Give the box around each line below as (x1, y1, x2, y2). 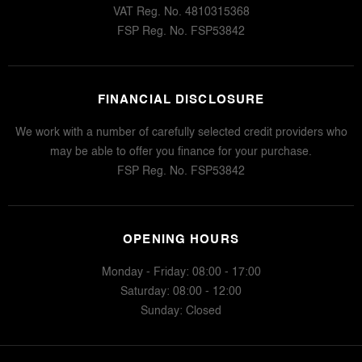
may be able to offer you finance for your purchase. (50, 145, 312, 158)
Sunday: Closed (141, 305, 221, 317)
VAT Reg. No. (112, 6, 182, 18)
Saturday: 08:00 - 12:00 (120, 285, 242, 297)
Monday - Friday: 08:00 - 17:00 (101, 266, 261, 278)
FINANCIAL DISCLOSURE (97, 93, 265, 106)
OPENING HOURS (123, 233, 239, 246)
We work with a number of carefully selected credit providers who (15, 126, 347, 138)
